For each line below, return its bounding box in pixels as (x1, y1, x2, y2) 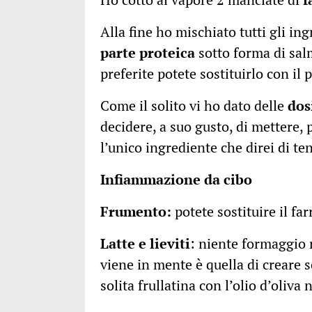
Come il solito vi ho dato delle (100, 96, 288, 116)
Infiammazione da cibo (100, 170, 252, 189)
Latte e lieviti (100, 234, 190, 253)
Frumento (100, 202, 166, 221)
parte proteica (100, 43, 195, 63)
